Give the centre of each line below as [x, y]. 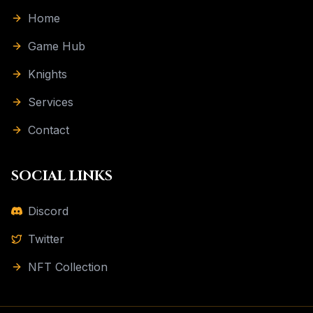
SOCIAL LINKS [62, 176]
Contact [49, 130]
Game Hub [57, 46]
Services [51, 102]
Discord [48, 211]
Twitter [46, 239]
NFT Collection [68, 267]
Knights [48, 74]
